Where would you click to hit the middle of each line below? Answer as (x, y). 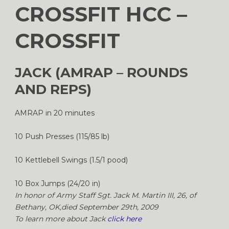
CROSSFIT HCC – (101, 14)
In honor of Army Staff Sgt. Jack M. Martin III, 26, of (106, 195)
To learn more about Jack (61, 219)
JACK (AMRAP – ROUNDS (101, 72)
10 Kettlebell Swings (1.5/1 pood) (71, 160)
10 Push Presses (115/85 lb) (62, 136)
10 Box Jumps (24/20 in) (58, 183)
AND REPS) (53, 89)
